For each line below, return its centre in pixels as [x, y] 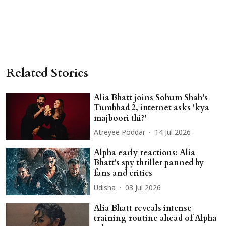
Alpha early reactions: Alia [145, 153]
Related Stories [47, 73]
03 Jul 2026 [143, 188]
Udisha [105, 188]
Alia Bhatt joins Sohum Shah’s [151, 98]
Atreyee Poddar [120, 133]
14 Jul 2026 [173, 133]
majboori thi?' [120, 118]
